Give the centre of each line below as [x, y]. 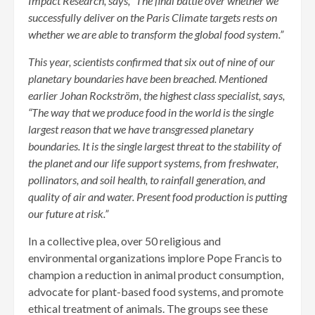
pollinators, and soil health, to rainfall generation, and [147, 180]
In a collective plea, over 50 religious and [124, 241]
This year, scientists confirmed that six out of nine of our [152, 62]
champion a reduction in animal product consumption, [156, 275]
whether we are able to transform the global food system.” [156, 34]
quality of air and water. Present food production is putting [157, 197]
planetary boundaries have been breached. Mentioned [148, 79]
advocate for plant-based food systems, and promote [156, 292]
